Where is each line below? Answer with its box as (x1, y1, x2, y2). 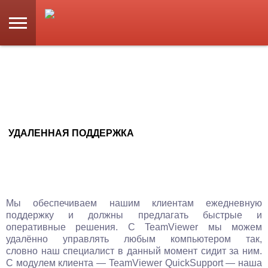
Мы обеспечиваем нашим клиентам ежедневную (6, 198, 262, 208)
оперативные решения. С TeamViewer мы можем (6, 222, 262, 232)
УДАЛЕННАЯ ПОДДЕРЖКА (8, 128, 134, 138)
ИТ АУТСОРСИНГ (8, 54, 99, 66)
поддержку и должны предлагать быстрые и (6, 210, 262, 220)
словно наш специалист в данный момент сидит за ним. (6, 246, 262, 256)
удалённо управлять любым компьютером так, (6, 234, 262, 244)
